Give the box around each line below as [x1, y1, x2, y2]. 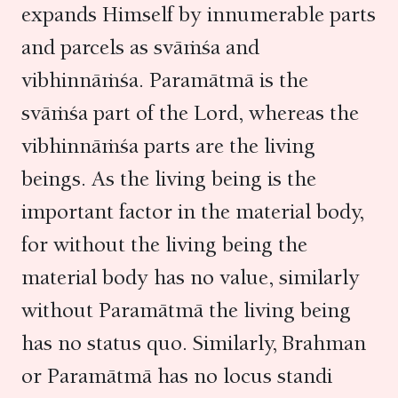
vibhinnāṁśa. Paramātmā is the [21, 67, 308, 93]
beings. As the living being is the [21, 165, 316, 192]
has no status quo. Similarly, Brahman [21, 330, 366, 356]
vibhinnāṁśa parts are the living [21, 132, 315, 159]
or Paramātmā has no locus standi [21, 362, 332, 389]
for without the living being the [21, 231, 307, 258]
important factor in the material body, [21, 198, 364, 225]
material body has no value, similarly [21, 264, 360, 291]
